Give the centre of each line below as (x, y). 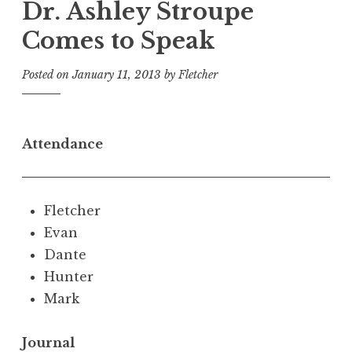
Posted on (47, 75)
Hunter (69, 277)
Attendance (62, 144)
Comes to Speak (118, 40)
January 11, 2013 (117, 75)
